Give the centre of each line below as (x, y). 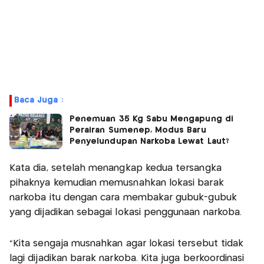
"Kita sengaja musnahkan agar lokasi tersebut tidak (127, 244)
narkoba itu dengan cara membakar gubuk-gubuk (123, 198)
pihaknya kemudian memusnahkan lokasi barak (117, 183)
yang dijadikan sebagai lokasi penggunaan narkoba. (127, 213)
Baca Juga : (39, 100)
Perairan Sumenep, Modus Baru (138, 131)
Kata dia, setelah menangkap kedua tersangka (115, 169)
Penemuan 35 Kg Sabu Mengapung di (151, 119)
